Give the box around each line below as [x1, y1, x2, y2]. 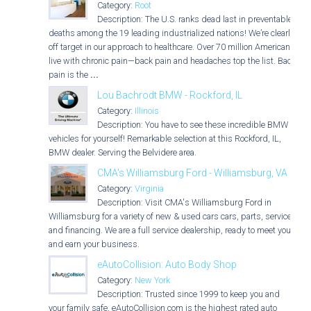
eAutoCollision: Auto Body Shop [97, 259, 237, 270]
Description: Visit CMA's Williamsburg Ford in [97, 197, 271, 208]
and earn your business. [49, 239, 140, 249]
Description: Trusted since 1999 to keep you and [97, 289, 280, 299]
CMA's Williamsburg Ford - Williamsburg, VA [97, 167, 287, 178]
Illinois [135, 106, 159, 116]
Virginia [135, 183, 164, 194]
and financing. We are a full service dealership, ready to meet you [49, 225, 291, 235]
